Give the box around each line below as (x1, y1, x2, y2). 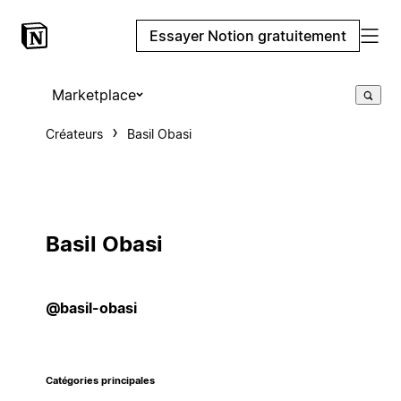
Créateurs (45, 126, 103, 141)
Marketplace (51, 86, 136, 104)
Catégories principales (45, 375, 155, 388)
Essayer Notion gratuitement (149, 27, 346, 45)
